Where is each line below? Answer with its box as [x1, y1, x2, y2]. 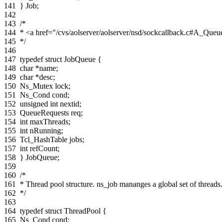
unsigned [20, 99, 48, 108]
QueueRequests [20, 108, 69, 117]
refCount [30, 144, 57, 153]
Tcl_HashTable [20, 135, 67, 144]
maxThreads [30, 117, 68, 126]
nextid [60, 99, 79, 108]
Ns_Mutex [20, 81, 53, 90]
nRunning [30, 126, 61, 135]
